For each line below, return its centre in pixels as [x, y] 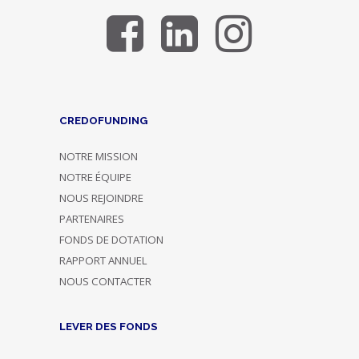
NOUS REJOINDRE [101, 198]
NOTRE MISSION [98, 157]
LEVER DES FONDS [108, 327]
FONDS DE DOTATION [111, 240]
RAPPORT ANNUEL [103, 261]
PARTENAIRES [91, 219]
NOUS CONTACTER [105, 282]
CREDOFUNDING [103, 121]
